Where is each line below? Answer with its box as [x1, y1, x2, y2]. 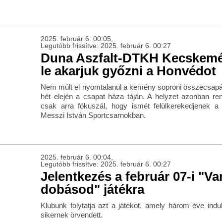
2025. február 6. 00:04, [40, 153, 113, 162]
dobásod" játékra [40, 182, 144, 197]
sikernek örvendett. [40, 211, 103, 220]
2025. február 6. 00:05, [40, 35, 113, 43]
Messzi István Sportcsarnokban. [40, 111, 146, 120]
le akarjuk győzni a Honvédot [40, 63, 216, 79]
